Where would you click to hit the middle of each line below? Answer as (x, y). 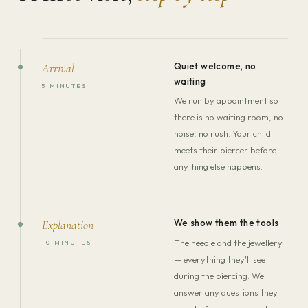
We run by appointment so (226, 101)
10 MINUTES (67, 243)
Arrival (58, 68)
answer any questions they (225, 292)
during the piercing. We (219, 275)
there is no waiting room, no (228, 117)
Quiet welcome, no (215, 66)
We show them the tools (226, 223)
